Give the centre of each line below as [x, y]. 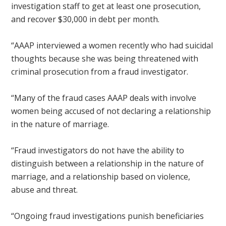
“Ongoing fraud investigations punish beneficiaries [108, 216]
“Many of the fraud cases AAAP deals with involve [104, 98]
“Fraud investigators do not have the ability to [98, 151]
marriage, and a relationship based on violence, [101, 177]
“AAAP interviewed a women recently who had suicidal [112, 46]
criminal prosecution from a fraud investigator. [100, 72]
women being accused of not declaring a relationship [111, 111]
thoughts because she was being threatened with [105, 59]
